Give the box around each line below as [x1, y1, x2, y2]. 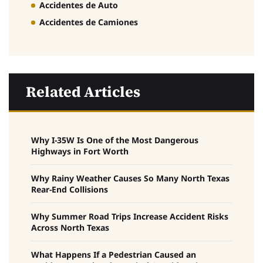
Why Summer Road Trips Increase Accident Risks [31, 211, 228, 222]
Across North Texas [31, 222, 109, 234]
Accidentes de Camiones [39, 16, 138, 28]
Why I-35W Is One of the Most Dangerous [31, 134, 198, 146]
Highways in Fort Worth [31, 146, 129, 157]
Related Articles [26, 82, 140, 102]
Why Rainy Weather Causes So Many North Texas [31, 173, 230, 184]
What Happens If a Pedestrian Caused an [31, 249, 196, 261]
